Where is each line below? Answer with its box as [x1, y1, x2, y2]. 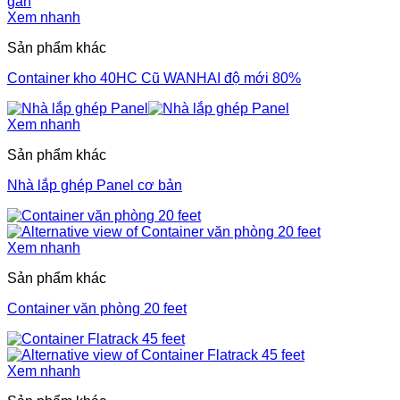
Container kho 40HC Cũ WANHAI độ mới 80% [7, 71, 301, 87]
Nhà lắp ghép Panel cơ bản [7, 178, 182, 194]
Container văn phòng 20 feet [7, 301, 187, 317]
